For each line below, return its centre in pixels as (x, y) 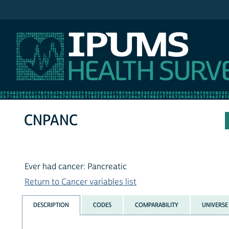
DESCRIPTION (51, 205)
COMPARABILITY (156, 205)
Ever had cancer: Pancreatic (76, 167)
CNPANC (51, 121)
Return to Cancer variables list (81, 182)
